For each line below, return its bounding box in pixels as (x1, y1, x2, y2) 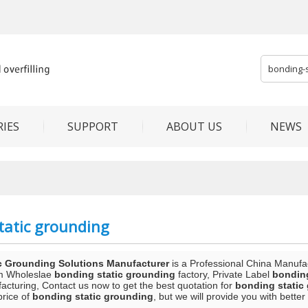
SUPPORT (67, 119, 118, 134)
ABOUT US (166, 119, 222, 134)
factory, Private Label (175, 269, 272, 280)
